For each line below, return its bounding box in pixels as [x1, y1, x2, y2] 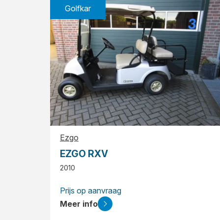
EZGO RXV [60, 147, 108, 160]
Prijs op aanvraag [60, 185, 121, 195]
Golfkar [65, 3, 91, 13]
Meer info [60, 198, 98, 209]
